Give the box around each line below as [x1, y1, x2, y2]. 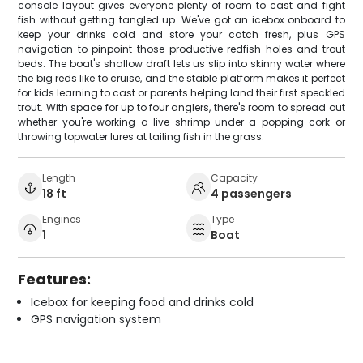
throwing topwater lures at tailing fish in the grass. [18, 130, 265, 144]
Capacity [211, 171, 258, 186]
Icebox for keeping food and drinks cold [31, 294, 254, 311]
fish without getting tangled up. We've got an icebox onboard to [18, 13, 345, 28]
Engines [42, 212, 82, 227]
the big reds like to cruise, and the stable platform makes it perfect [18, 71, 345, 86]
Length [42, 171, 76, 186]
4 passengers [211, 186, 292, 203]
